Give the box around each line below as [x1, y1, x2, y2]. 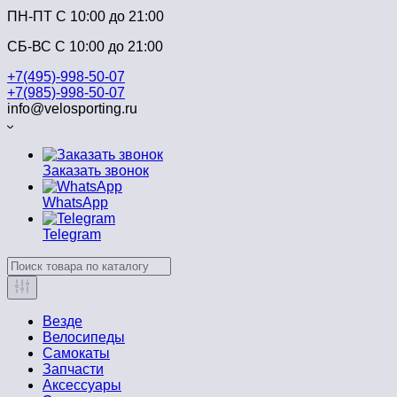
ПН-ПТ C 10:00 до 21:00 [7, 9, 164, 24]
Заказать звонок [43, 163, 149, 178]
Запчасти [43, 362, 104, 377]
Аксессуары [43, 378, 121, 393]
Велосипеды [43, 330, 125, 345]
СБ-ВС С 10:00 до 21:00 [7, 39, 163, 54]
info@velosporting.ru [7, 101, 137, 116]
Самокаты [43, 346, 110, 361]
